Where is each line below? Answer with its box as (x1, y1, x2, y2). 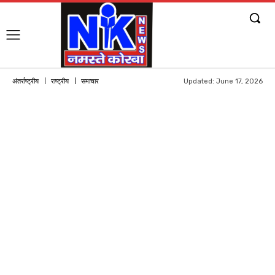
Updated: (184, 77, 214, 85)
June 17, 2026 (216, 77, 263, 85)
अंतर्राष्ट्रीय (12, 77, 39, 85)
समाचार (81, 77, 99, 85)
